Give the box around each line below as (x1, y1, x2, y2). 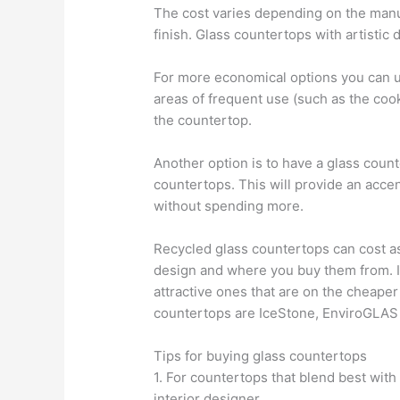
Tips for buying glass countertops (154, 346, 368, 364)
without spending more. (154, 196, 304, 214)
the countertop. (154, 111, 253, 129)
